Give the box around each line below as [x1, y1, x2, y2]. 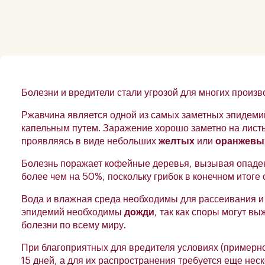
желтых [159, 137, 195, 147]
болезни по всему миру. [21, 221, 126, 231]
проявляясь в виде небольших [21, 137, 159, 147]
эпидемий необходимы [21, 208, 124, 218]
